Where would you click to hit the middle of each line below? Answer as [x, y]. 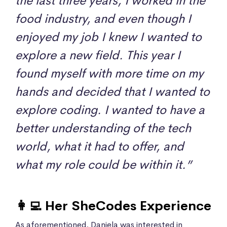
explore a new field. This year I [98, 55]
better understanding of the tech [103, 128]
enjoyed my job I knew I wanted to [108, 37]
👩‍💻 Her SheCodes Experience [113, 206]
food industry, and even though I [103, 18]
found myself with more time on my [109, 73]
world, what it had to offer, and [100, 146]
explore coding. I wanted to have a [110, 110]
